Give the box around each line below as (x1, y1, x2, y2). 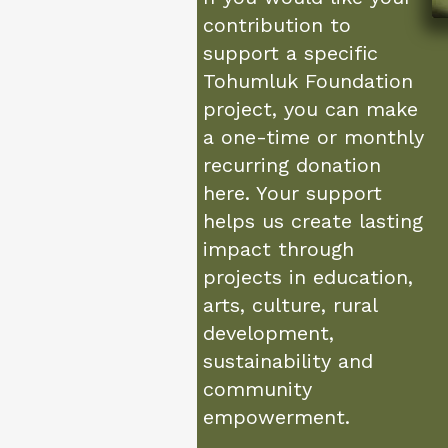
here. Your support (203, 181, 382, 205)
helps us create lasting (203, 209, 423, 233)
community (203, 377, 312, 401)
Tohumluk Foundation (203, 69, 413, 93)
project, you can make (203, 97, 418, 121)
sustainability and (203, 349, 373, 373)
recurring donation (203, 153, 381, 177)
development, (203, 321, 334, 345)
